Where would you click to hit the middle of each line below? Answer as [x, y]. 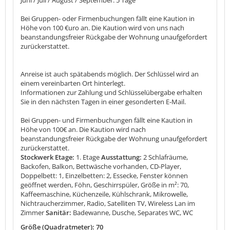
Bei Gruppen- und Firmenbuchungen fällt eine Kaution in [107, 120]
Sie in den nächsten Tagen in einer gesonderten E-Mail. [103, 101]
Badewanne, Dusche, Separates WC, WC [133, 212]
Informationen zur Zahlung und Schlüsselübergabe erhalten [111, 92]
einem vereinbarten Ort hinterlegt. [73, 83]
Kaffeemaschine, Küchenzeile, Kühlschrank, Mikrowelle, [104, 194]
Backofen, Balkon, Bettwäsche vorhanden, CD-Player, [101, 166]
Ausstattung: [121, 157]
